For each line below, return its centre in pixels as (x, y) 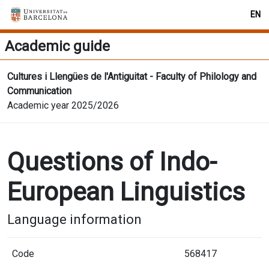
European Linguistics (126, 192)
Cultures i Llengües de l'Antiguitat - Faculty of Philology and (132, 77)
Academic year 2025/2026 (63, 105)
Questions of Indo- (112, 162)
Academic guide (57, 46)
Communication (39, 91)
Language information (74, 219)
